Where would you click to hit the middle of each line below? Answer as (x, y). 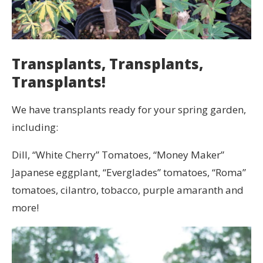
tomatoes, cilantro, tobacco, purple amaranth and (128, 190)
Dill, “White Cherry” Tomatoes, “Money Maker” (118, 154)
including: (35, 127)
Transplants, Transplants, (107, 63)
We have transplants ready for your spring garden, (129, 109)
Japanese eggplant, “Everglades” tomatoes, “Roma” (129, 172)
